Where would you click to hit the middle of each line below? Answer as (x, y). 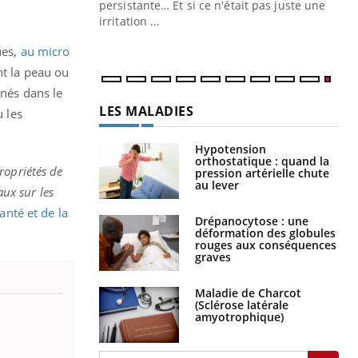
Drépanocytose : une (252, 221)
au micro (45, 52)
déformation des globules (265, 233)
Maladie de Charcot (248, 293)
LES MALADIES (146, 111)
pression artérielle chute (262, 173)
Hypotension (231, 149)
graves (213, 257)
